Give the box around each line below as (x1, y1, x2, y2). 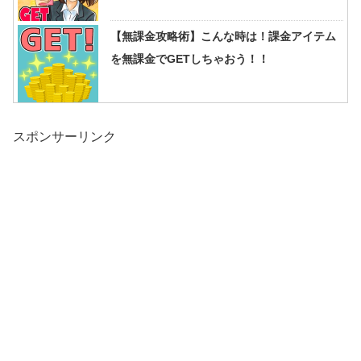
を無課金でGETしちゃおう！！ (110, 52, 269, 66)
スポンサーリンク (13, 130, 116, 144)
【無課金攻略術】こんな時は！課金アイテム (110, 30, 336, 44)
